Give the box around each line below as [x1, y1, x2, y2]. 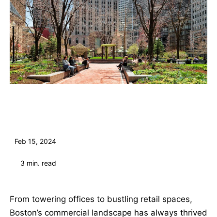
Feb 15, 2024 [13, 137, 56, 146]
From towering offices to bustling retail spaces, [10, 194, 192, 204]
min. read [27, 158, 56, 167]
